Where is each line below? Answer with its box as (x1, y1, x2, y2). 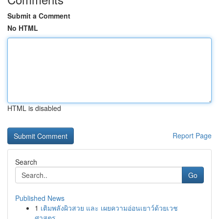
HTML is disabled (7, 103, 61, 113)
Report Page (173, 131, 212, 140)
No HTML (7, 23, 38, 33)
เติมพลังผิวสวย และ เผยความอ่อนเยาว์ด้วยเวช (41, 203, 178, 213)
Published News (15, 193, 65, 203)
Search (15, 157, 37, 167)
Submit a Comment (7, 11, 70, 21)
